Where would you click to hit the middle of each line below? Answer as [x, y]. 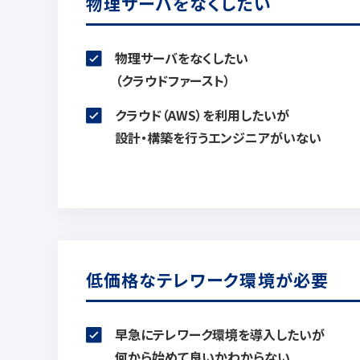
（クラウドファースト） [173, 80]
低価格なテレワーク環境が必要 [207, 280]
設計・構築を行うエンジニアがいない [218, 137]
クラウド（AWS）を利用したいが [202, 115]
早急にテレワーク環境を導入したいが [220, 334]
